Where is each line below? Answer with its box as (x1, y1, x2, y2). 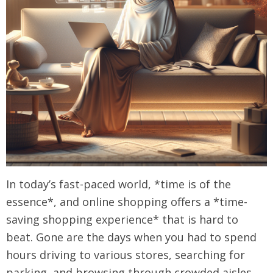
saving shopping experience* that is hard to (6, 212, 238, 227)
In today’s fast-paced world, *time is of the (6, 177, 231, 191)
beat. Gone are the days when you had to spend (6, 230, 257, 244)
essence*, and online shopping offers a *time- (6, 194, 247, 209)
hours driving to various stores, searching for (6, 247, 245, 262)
